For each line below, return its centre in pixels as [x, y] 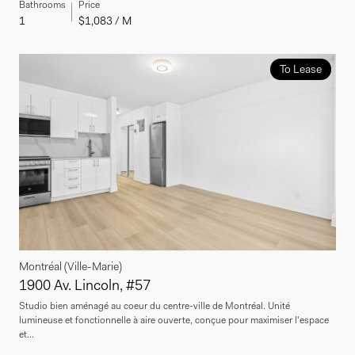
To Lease [300, 69]
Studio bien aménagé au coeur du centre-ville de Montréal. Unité [155, 306]
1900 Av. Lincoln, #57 [85, 286]
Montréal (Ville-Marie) [71, 267]
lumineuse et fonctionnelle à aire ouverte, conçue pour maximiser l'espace [174, 321]
